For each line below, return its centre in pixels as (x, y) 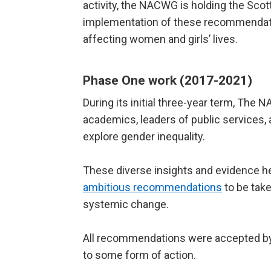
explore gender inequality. (144, 137)
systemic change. (126, 204)
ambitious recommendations (152, 188)
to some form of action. (139, 255)
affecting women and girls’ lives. (160, 39)
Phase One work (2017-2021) (168, 81)
